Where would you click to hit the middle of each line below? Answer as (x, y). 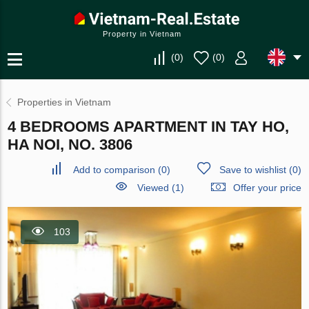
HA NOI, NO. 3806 (70, 144)
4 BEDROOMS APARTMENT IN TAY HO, (149, 127)
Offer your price (267, 188)
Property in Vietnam (142, 34)
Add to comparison (114, 170)
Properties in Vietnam (64, 102)
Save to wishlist (252, 170)
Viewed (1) (160, 188)
